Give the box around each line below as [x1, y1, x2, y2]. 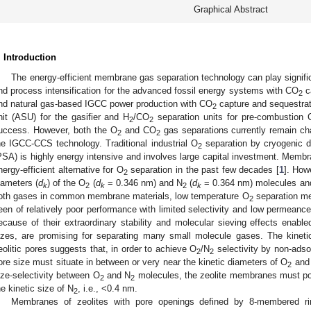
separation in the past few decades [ [127, 164, 279, 175]
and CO [121, 124, 156, 135]
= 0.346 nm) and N [104, 177, 183, 188]
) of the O [47, 177, 86, 188]
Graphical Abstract [193, 3, 268, 15]
